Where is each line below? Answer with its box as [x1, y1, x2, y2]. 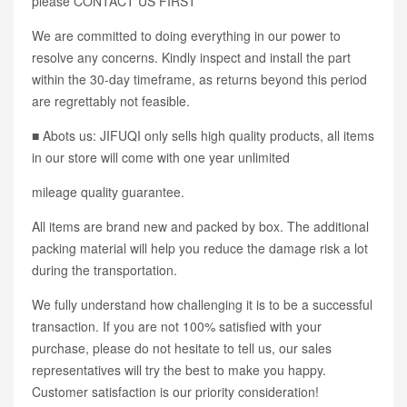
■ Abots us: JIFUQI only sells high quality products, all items [32, 126, 374, 145]
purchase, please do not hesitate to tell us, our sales [32, 339, 332, 358]
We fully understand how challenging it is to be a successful [32, 295, 372, 314]
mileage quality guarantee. [32, 183, 184, 202]
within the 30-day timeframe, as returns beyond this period [32, 70, 367, 89]
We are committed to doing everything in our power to [32, 26, 341, 45]
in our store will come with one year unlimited [32, 148, 290, 167]
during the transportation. [32, 261, 177, 280]
